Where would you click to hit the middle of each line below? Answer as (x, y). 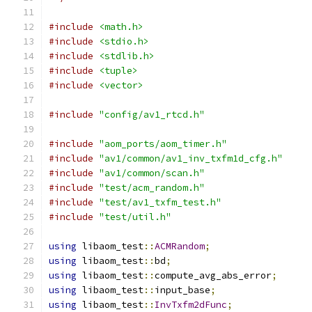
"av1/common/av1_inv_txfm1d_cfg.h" (191, 158)
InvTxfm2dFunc (191, 305)
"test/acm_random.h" (152, 188)
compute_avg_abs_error (213, 275)
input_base (182, 290)
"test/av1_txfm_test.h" (160, 202)
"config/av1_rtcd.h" (152, 115)
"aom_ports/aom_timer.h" (163, 144)
